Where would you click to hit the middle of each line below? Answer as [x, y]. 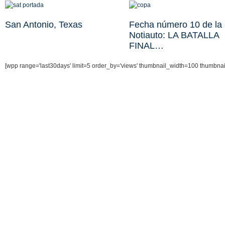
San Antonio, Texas [44, 25]
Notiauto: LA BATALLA [174, 35]
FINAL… [146, 46]
